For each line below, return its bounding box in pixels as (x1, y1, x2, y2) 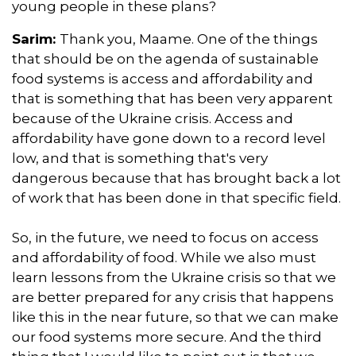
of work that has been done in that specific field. (12, 189, 341, 206)
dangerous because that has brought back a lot (12, 169, 341, 186)
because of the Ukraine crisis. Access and (12, 110, 293, 126)
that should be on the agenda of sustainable (12, 50, 319, 67)
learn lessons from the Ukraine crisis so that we (12, 269, 336, 285)
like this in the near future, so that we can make (12, 308, 339, 325)
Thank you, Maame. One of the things (60, 30, 318, 47)
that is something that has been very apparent (12, 90, 333, 106)
